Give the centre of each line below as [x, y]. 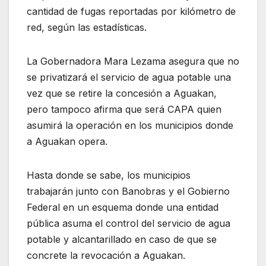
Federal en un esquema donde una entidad [123, 207]
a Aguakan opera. [67, 141]
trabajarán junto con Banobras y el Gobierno [128, 191]
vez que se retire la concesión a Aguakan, [122, 93]
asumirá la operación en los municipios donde [130, 125]
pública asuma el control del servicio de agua [129, 223]
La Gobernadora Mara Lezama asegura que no [133, 61]
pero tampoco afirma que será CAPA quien [124, 109]
